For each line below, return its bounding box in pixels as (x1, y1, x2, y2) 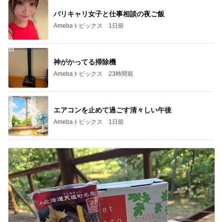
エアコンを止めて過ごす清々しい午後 (54, 106, 171, 114)
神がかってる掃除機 (54, 57, 116, 66)
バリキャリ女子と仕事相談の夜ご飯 (54, 9, 165, 18)
